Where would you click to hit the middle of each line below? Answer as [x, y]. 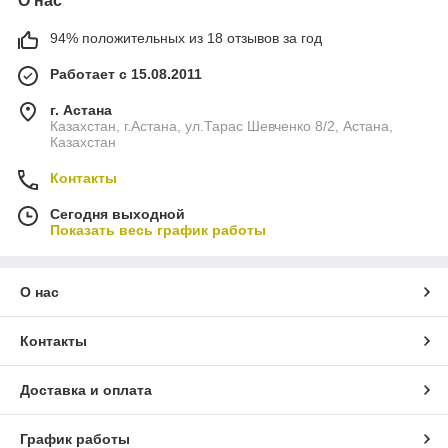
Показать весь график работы [158, 230]
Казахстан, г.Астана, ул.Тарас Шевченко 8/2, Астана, [221, 126]
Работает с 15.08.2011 [126, 74]
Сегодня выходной [117, 214]
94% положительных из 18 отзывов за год [186, 38]
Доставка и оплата [86, 390]
